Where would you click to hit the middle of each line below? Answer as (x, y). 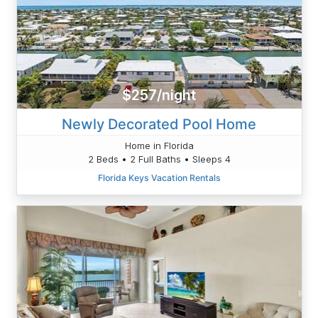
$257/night (159, 95)
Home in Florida (159, 145)
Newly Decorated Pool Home (159, 124)
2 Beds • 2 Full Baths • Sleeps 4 (159, 159)
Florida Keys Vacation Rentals (159, 177)
